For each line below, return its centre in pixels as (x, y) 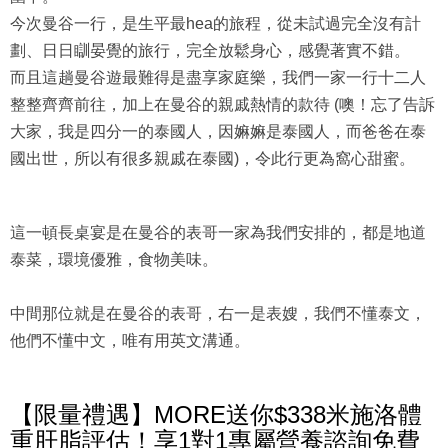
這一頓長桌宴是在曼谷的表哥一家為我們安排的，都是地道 (218, 233)
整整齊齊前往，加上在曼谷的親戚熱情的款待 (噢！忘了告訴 (222, 105)
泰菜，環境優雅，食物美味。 (114, 260)
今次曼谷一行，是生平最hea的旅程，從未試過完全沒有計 (215, 24)
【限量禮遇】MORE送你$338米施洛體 (216, 415)
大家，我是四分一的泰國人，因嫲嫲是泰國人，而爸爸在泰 (218, 132)
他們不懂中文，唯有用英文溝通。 (130, 341)
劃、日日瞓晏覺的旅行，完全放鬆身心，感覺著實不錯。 (210, 51)
